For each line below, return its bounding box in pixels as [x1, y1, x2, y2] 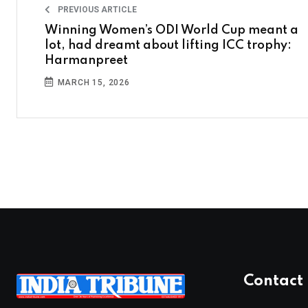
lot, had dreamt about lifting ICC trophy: [45, 39, 291, 52]
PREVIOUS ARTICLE [56, 5, 137, 15]
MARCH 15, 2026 [54, 78, 130, 88]
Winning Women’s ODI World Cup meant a [45, 24, 298, 37]
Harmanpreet [45, 54, 128, 67]
